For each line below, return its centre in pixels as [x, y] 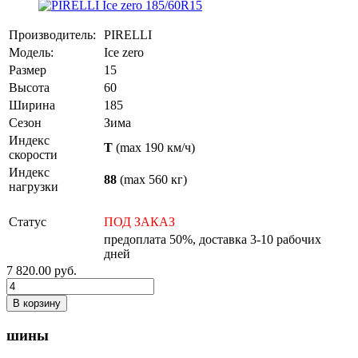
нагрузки [34, 186]
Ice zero [124, 52]
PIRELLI [128, 34]
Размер [28, 70]
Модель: [31, 52]
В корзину [37, 303]
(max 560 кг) [152, 179]
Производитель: [52, 34]
